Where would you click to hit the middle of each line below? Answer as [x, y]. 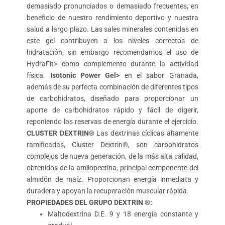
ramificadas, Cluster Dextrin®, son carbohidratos [113, 145]
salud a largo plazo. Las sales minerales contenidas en [113, 29]
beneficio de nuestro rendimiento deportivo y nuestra [113, 18]
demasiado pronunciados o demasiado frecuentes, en [113, 6]
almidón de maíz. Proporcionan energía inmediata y [113, 180]
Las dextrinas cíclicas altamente [146, 133]
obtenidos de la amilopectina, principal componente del [113, 168]
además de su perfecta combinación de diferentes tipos [113, 87]
